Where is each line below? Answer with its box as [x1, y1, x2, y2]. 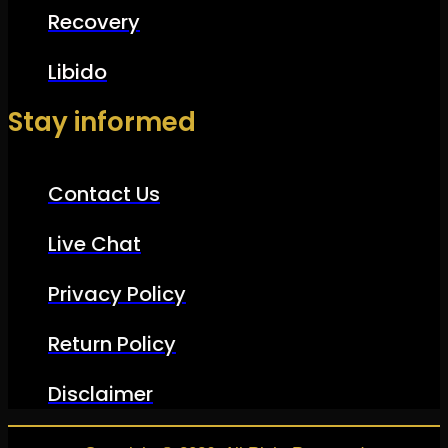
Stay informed [8, 104, 196, 141]
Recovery [48, 8, 140, 37]
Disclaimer [48, 380, 153, 409]
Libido [48, 58, 107, 87]
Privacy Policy [48, 280, 186, 309]
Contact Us [48, 180, 160, 209]
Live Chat [48, 230, 141, 259]
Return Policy [48, 330, 176, 359]
